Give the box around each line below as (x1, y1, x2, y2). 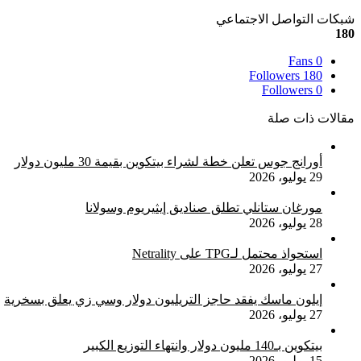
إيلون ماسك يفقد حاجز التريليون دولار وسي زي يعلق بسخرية (4, 293, 322, 307)
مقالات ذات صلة (268, 111, 355, 126)
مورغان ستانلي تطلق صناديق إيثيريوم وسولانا (85, 201, 322, 215)
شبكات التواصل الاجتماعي (216, 12, 355, 27)
